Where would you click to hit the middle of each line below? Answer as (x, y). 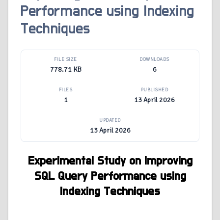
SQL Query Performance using (110, 177)
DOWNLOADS (154, 60)
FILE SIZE (66, 60)
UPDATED (110, 121)
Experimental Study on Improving (110, 161)
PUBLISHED (154, 90)
